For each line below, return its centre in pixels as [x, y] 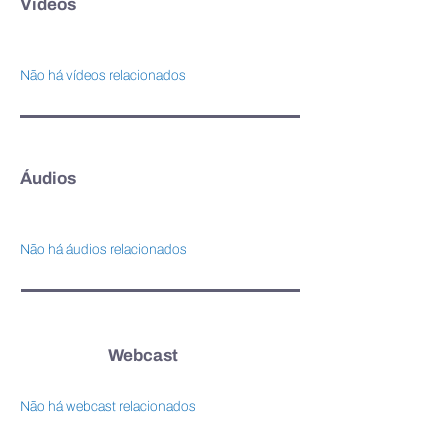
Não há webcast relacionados [108, 406]
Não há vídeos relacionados [103, 75]
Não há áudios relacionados [103, 249]
